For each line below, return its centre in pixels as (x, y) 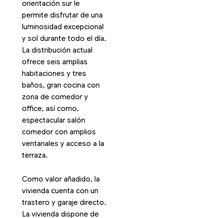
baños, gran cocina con (61, 85)
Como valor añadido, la (61, 179)
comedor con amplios (59, 132)
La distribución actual (57, 50)
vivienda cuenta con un (60, 191)
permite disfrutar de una (62, 15)
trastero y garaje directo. (64, 203)
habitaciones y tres (54, 73)
